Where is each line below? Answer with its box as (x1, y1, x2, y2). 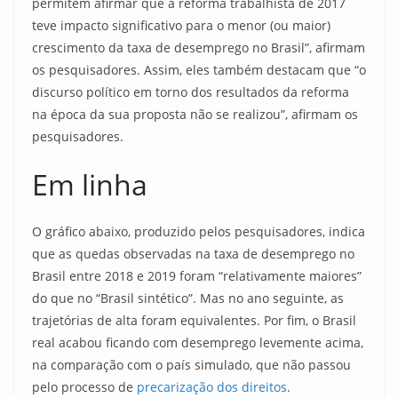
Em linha (32, 165, 147, 203)
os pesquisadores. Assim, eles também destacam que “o (32, 61, 366, 78)
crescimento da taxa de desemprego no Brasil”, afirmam (32, 39, 365, 56)
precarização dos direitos (137, 378, 287, 395)
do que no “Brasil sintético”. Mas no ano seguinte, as (32, 290, 344, 306)
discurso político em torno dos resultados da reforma (32, 84, 349, 100)
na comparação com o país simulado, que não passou (32, 356, 351, 373)
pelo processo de (32, 378, 137, 395)
